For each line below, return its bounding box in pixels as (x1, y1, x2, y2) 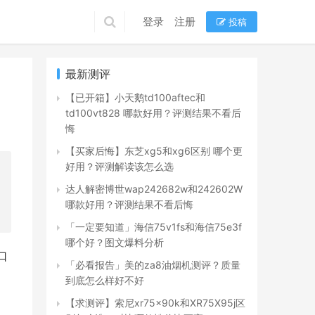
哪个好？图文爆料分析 (65, 236, 164, 248)
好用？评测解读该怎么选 (65, 160, 174, 172)
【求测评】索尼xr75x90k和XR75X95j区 (65, 297, 245, 309)
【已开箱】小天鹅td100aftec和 (65, 91, 205, 103)
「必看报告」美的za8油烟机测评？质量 (65, 259, 240, 271)
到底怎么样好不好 (65, 274, 144, 286)
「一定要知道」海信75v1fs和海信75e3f (65, 221, 242, 233)
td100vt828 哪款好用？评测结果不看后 (65, 107, 241, 119)
